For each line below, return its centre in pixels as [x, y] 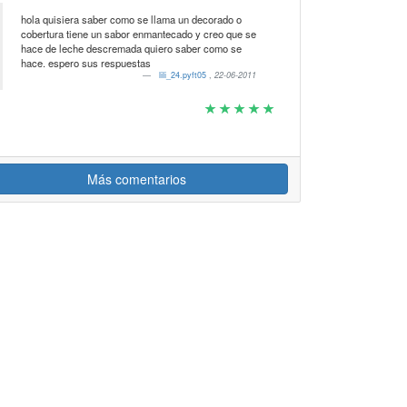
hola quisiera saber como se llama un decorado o [131, 19]
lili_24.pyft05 [184, 75]
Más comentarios [136, 179]
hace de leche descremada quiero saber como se [131, 48]
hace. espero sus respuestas [85, 63]
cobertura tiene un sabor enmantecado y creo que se [138, 34]
